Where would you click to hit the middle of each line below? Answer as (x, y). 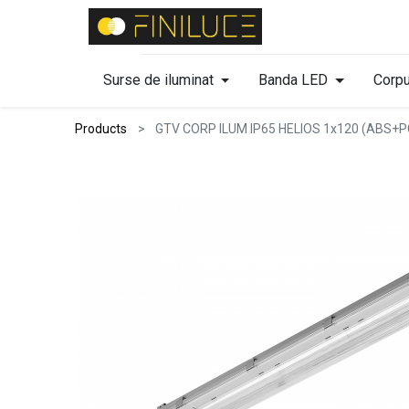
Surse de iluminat (158, 79)
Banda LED (294, 79)
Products (101, 128)
